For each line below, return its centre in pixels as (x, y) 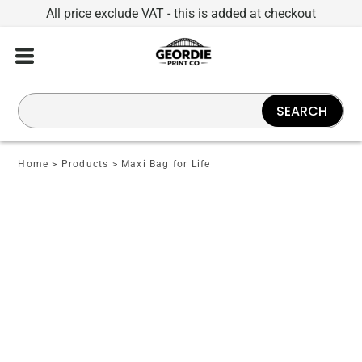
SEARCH (302, 111)
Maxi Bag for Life (166, 164)
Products (85, 164)
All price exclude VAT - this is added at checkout (181, 13)
